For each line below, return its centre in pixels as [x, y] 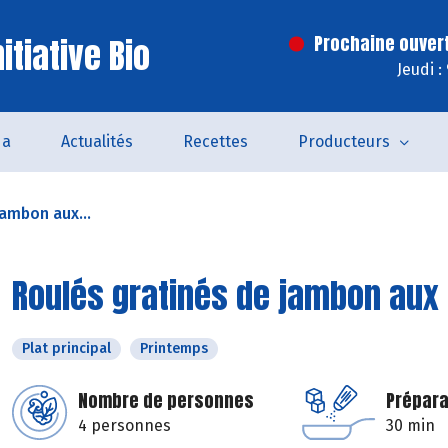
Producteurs [343, 141]
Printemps [174, 348]
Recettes [215, 141]
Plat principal [66, 348]
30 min [410, 425]
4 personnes [124, 425]
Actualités [96, 141]
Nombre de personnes [166, 400]
